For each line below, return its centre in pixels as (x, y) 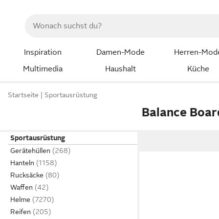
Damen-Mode (120, 52)
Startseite (23, 95)
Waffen (22, 187)
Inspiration (43, 52)
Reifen (21, 212)
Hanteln (22, 163)
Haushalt (120, 69)
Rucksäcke (27, 175)
